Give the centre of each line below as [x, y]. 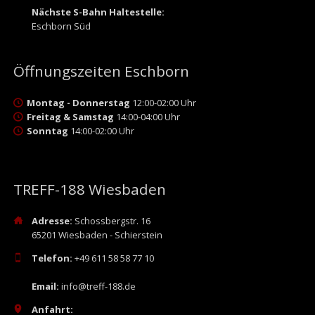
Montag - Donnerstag [78, 102]
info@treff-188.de [97, 286]
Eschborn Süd [61, 26]
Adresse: [52, 221]
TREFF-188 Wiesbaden [89, 189]
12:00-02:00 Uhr [163, 102]
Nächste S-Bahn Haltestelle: [98, 12]
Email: [45, 286]
